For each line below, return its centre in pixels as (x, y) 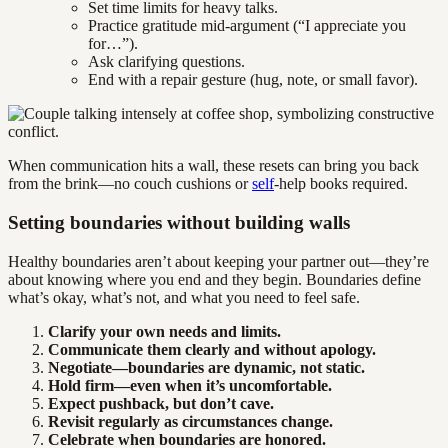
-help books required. (341, 184)
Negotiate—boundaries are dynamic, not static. (206, 367)
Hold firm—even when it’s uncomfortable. (190, 385)
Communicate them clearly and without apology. (212, 349)
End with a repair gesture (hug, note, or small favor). (253, 80)
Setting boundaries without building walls (179, 222)
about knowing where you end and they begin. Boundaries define (214, 279)
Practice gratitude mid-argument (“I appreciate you (247, 26)
